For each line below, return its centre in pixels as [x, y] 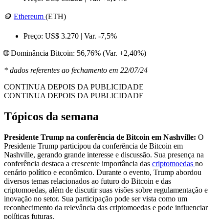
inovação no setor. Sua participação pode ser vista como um [96, 198]
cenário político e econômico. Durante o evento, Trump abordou [103, 172]
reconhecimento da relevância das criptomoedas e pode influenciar [106, 207]
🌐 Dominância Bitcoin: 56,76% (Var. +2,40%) [75, 53]
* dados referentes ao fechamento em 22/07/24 [76, 70]
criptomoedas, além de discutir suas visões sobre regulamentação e [106, 190]
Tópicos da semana [53, 116]
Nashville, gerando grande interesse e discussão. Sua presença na [104, 154]
